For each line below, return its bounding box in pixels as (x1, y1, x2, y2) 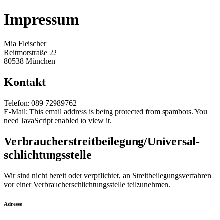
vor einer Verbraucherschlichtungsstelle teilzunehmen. (4, 180, 170, 189)
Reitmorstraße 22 (4, 48, 57, 56)
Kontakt (4, 75, 46, 88)
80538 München (4, 56, 55, 65)
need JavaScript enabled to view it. (4, 116, 111, 125)
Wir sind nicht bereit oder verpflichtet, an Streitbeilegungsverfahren (4, 171, 211, 180)
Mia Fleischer (4, 39, 46, 48)
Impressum (4, 10, 79, 28)
